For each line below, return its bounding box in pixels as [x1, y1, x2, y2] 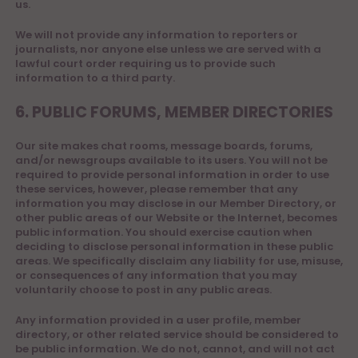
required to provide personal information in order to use [15, 167, 329, 182]
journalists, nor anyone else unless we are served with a [15, 42, 321, 57]
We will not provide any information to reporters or [15, 27, 298, 42]
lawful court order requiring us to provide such [15, 56, 276, 71]
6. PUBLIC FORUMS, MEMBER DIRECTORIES [15, 101, 333, 123]
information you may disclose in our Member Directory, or [15, 196, 336, 211]
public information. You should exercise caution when [15, 225, 312, 240]
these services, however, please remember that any [15, 181, 298, 197]
